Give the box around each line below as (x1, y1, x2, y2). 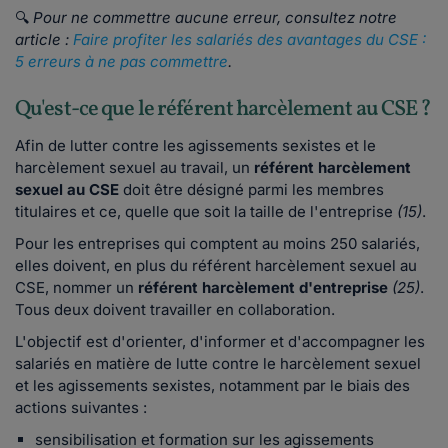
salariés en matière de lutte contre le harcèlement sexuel (15, 354, 421, 374)
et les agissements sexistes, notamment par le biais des (15, 376, 410, 396)
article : (15, 30, 73, 50)
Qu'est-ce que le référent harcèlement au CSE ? (15, 94, 432, 126)
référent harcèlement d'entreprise (138, 278, 388, 298)
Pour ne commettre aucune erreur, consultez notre (33, 8, 397, 28)
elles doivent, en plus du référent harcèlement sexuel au (15, 256, 417, 276)
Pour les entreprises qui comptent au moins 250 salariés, (15, 234, 420, 254)
